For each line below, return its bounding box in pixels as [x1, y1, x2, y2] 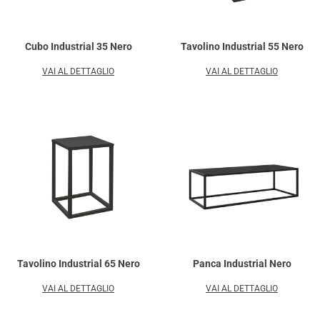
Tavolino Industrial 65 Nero [16, 257, 140, 269]
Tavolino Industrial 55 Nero [180, 40, 304, 52]
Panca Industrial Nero [192, 257, 291, 269]
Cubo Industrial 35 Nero [24, 40, 132, 52]
